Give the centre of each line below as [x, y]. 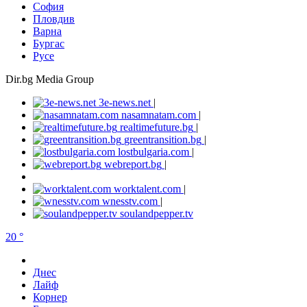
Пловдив [54, 19]
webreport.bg [133, 164]
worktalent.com [147, 189]
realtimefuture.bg [157, 127]
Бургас [49, 44]
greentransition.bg [163, 140]
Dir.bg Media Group [50, 79]
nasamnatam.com [159, 115]
